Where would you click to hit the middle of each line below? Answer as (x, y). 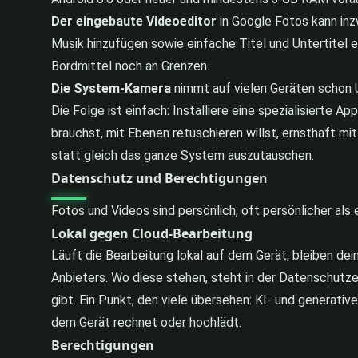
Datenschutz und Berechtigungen (159, 178)
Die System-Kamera (111, 88)
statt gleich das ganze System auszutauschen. (183, 155)
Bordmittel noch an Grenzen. (130, 66)
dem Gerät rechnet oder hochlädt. (146, 322)
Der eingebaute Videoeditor (134, 21)
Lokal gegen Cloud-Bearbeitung (152, 233)
